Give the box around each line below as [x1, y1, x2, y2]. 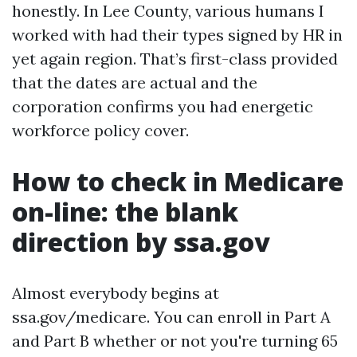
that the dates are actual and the [12, 73, 257, 92]
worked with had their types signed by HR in [12, 25, 343, 45]
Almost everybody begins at [12, 283, 219, 303]
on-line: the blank [12, 194, 238, 229]
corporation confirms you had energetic [12, 96, 313, 116]
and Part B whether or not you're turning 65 [12, 331, 338, 351]
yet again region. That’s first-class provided [12, 49, 338, 69]
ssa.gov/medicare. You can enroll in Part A [12, 307, 331, 327]
